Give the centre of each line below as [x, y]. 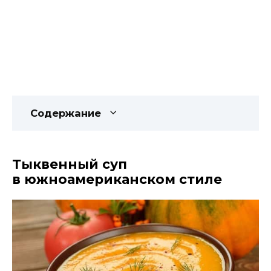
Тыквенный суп [70, 164]
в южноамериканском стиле [117, 179]
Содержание [66, 113]
